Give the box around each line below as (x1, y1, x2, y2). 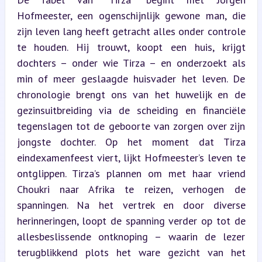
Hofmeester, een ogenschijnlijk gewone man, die (16, 8, 246, 22)
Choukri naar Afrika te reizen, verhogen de (16, 182, 246, 196)
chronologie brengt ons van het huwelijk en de (16, 87, 246, 101)
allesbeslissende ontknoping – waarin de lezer (16, 229, 246, 243)
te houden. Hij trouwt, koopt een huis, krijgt (16, 40, 246, 54)
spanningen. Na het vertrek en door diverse (16, 198, 246, 212)
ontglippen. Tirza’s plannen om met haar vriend (16, 166, 246, 180)
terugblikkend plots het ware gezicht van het (16, 245, 246, 259)
